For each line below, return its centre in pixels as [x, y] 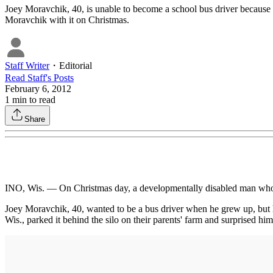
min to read [33, 100]
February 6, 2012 [38, 89]
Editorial [76, 66]
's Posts [60, 78]
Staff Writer [27, 66]
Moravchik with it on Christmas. [67, 20]
